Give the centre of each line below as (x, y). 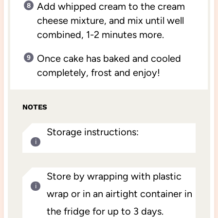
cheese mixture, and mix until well (110, 20)
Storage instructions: (92, 132)
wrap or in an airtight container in (119, 194)
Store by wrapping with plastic (114, 176)
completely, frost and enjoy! (98, 72)
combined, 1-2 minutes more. (100, 34)
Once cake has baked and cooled (109, 58)
